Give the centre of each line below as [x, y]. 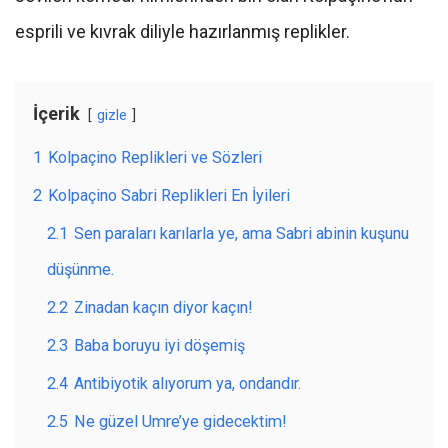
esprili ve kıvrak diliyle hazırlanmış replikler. [184, 32]
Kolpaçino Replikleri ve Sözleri [155, 158]
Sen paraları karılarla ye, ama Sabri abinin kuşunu [241, 234]
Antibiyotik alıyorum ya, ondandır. [187, 384]
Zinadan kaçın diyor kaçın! [163, 308]
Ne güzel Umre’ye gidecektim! [180, 422]
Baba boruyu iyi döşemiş [159, 346]
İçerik [56, 114]
